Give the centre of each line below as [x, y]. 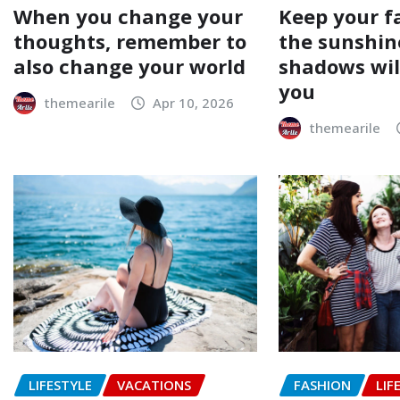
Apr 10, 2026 [194, 102]
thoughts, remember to [130, 41]
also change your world [129, 66]
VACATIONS [154, 384]
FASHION [323, 384]
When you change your [128, 16]
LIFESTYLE [60, 384]
